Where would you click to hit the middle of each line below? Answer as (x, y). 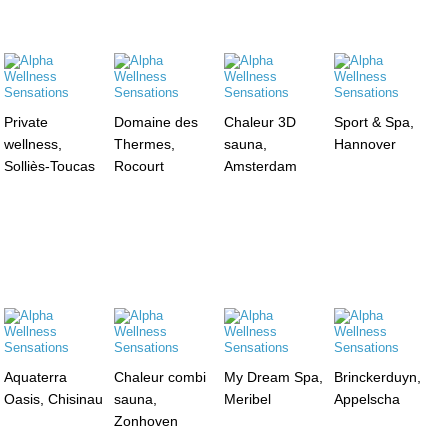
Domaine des (156, 121)
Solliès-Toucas (50, 165)
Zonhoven (146, 420)
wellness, (33, 143)
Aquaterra (36, 376)
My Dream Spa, (273, 376)
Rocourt (139, 165)
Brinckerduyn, (377, 376)
